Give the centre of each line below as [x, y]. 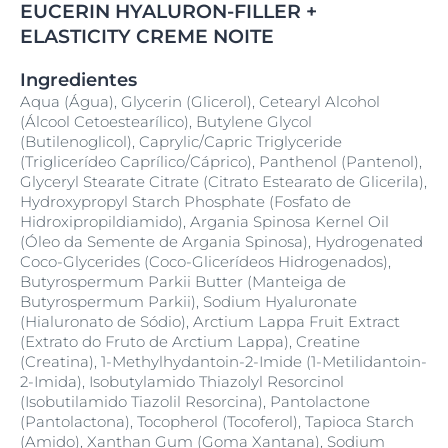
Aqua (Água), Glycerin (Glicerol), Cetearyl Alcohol [200, 101]
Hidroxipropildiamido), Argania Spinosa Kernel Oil [204, 221]
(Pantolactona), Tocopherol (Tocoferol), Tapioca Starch [217, 421]
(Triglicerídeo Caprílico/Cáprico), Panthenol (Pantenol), [221, 161]
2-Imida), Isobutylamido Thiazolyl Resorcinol [182, 381]
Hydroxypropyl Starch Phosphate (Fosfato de [185, 201]
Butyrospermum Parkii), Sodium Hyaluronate [188, 301]
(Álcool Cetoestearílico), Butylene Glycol [166, 121]
